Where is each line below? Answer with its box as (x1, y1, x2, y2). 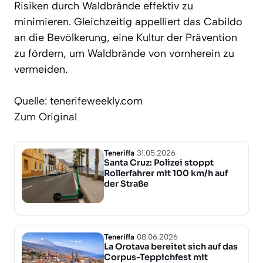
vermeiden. (14, 62, 68, 76)
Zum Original (14, 110, 77, 123)
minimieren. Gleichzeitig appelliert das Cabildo (14, 15, 242, 28)
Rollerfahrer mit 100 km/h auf (104, 167, 228, 178)
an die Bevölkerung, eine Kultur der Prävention (14, 31, 237, 44)
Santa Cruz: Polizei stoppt (104, 157, 214, 168)
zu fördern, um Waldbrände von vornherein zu (14, 46, 234, 60)
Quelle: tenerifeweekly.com (14, 94, 143, 107)
